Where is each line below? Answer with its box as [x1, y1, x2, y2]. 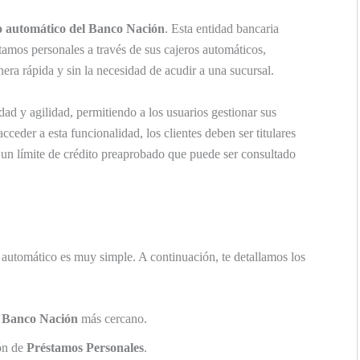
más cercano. [78, 312, 147, 326]
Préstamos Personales [27, 341, 144, 355]
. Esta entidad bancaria [165, 22, 279, 36]
